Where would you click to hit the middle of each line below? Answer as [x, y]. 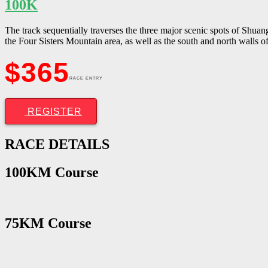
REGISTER [55, 111]
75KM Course [48, 223]
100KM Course [52, 173]
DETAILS [79, 144]
